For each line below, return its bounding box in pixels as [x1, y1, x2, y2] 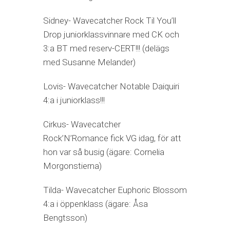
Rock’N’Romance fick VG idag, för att [43, 133, 181, 144]
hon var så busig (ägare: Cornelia [43, 147, 164, 158]
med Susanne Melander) [43, 57, 136, 68]
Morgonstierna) [43, 161, 102, 171]
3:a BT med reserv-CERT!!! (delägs [43, 43, 169, 54]
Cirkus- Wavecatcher [43, 119, 121, 130]
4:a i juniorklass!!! [43, 95, 105, 106]
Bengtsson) [43, 213, 87, 223]
